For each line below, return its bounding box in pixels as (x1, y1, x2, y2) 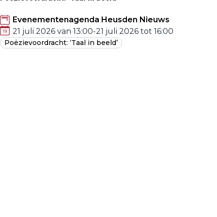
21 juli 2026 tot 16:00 (96, 26, 173, 36)
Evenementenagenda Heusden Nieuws (13, 15, 170, 24)
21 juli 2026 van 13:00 (13, 26, 93, 36)
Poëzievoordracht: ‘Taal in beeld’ (4, 38, 118, 47)
